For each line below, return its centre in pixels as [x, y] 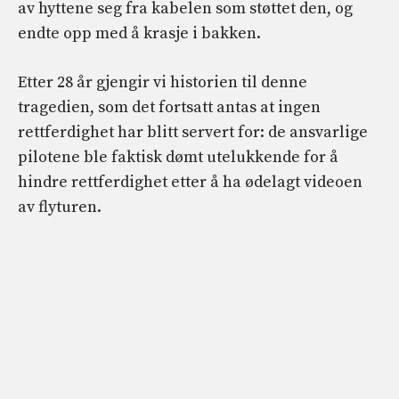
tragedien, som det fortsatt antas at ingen [169, 107]
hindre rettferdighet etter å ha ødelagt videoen [190, 182]
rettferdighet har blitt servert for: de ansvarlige [193, 132]
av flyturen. [60, 207]
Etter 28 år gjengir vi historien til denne [163, 82]
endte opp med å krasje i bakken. [139, 33]
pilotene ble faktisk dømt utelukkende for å [178, 157]
